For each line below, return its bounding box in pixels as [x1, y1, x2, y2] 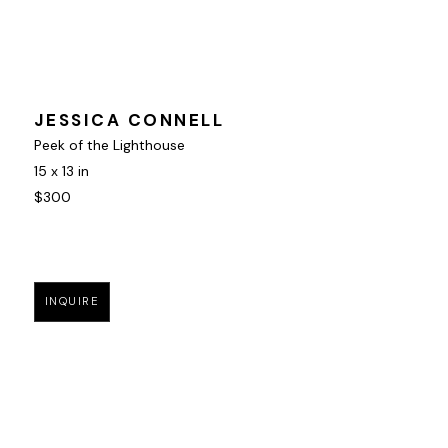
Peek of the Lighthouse [33, 136, 185, 155]
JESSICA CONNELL [33, 109, 225, 132]
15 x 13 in [33, 162, 89, 181]
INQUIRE [44, 294, 100, 310]
